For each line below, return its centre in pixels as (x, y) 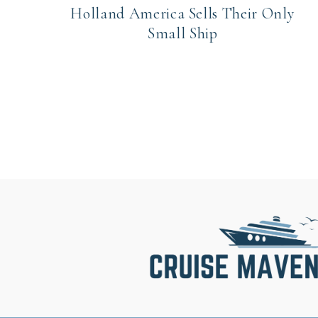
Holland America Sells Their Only (183, 14)
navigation (95, 151)
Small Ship (183, 34)
